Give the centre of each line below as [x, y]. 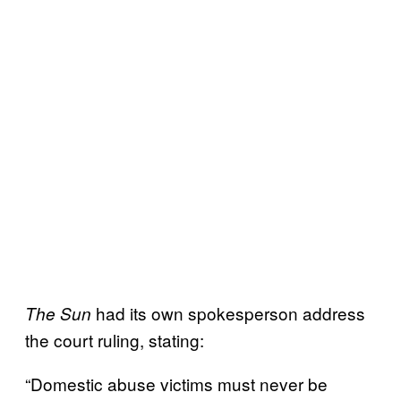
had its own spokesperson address [230, 312]
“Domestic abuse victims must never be [176, 383]
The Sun [60, 313]
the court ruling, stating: [115, 339]
